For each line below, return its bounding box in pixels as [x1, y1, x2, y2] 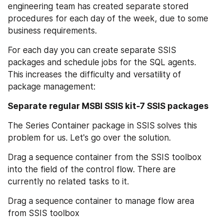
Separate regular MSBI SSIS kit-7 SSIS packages [8, 101, 209, 111]
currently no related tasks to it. [8, 177, 129, 186]
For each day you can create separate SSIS [8, 45, 176, 55]
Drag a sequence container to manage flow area [8, 196, 194, 206]
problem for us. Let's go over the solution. [8, 133, 171, 143]
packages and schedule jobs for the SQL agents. [8, 57, 196, 67]
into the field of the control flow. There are [8, 164, 176, 174]
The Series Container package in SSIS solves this [8, 121, 197, 130]
